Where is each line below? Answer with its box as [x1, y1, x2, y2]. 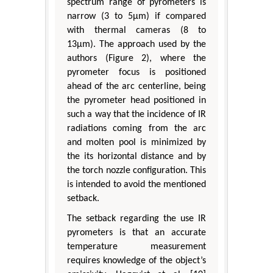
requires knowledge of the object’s [67, 255, 206, 266]
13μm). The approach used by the [67, 39, 206, 49]
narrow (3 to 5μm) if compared [67, 11, 206, 21]
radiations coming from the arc [67, 123, 206, 133]
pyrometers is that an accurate [67, 227, 206, 238]
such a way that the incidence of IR [67, 109, 206, 119]
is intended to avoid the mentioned [67, 179, 206, 190]
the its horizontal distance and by [67, 151, 206, 161]
